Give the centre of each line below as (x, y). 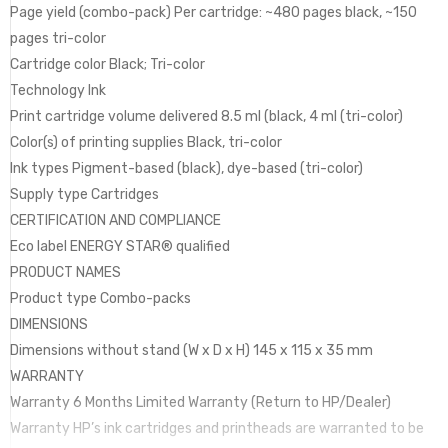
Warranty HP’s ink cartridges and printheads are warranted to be (217, 429)
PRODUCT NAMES (65, 273)
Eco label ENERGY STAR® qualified (120, 247)
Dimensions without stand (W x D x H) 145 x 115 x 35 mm (191, 351)
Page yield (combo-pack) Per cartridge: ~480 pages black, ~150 (213, 13)
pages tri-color (58, 39)
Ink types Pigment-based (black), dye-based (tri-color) (186, 169)
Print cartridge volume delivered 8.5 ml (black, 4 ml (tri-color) (206, 117)
